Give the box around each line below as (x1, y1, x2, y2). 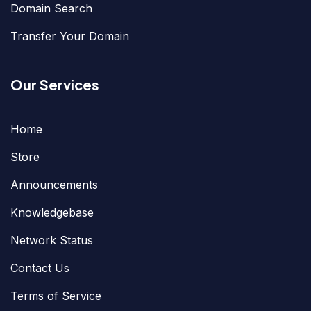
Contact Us (10, 260, 69, 275)
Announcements (10, 177, 98, 192)
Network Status (10, 233, 93, 247)
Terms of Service (10, 288, 101, 303)
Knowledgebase (10, 205, 94, 219)
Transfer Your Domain (10, 28, 129, 43)
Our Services (10, 75, 99, 93)
